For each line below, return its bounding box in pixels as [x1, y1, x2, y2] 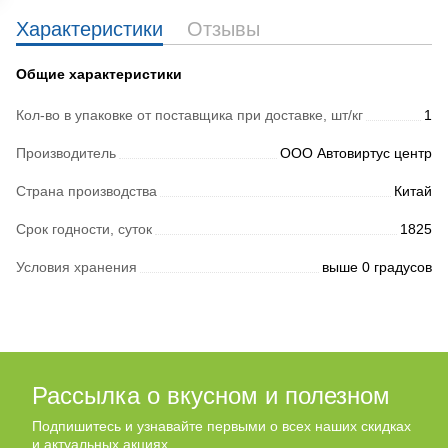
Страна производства [16, 183, 157, 199]
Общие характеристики [16, 66, 182, 82]
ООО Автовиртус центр [280, 145, 432, 161]
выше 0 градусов [322, 259, 432, 275]
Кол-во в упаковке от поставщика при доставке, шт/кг [16, 107, 363, 123]
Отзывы [187, 18, 260, 40]
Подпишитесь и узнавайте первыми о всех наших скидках [32, 418, 411, 434]
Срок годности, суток [16, 221, 152, 237]
